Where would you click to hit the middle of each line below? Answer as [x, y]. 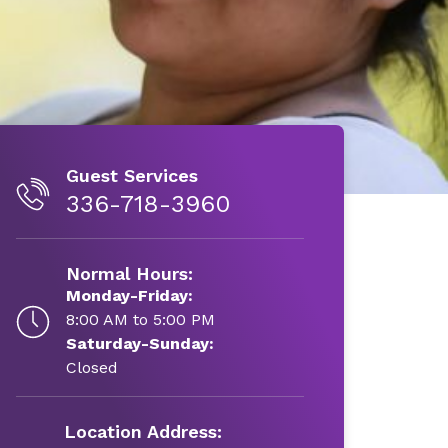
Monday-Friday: [129, 295]
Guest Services [131, 175]
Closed [91, 367]
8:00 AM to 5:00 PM [140, 319]
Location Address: [142, 431]
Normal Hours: [129, 273]
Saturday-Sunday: [139, 343]
